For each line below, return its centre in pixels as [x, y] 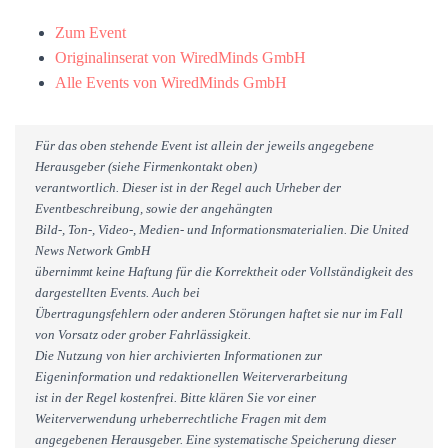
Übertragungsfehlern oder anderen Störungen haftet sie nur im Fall [219, 313]
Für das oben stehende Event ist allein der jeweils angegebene [204, 145]
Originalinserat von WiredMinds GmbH [180, 57]
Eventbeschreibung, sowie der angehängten [154, 208]
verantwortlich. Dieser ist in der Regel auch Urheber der [188, 187]
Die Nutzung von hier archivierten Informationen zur [178, 355]
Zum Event [90, 32]
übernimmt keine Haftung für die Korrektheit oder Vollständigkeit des [224, 271]
